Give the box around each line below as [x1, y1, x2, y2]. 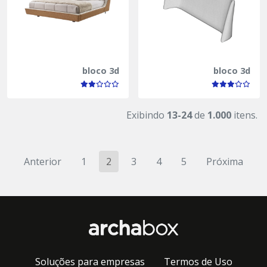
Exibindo [126, 108, 167, 122]
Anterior [24, 155, 61, 168]
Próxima [206, 155, 243, 168]
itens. [231, 108, 257, 122]
